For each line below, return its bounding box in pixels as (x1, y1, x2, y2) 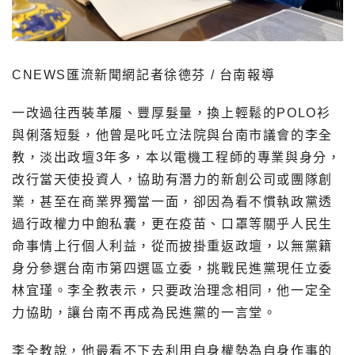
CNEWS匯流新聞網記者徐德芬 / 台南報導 (12, 68, 276, 82)
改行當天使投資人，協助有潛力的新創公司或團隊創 (12, 173, 333, 187)
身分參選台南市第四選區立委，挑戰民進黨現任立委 (12, 261, 333, 276)
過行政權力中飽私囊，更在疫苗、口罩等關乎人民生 (12, 217, 333, 231)
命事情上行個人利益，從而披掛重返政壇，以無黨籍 (12, 239, 333, 254)
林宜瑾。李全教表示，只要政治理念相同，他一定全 (12, 284, 333, 298)
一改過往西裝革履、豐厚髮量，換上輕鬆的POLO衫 (12, 106, 331, 120)
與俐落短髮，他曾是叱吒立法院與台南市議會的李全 (12, 128, 333, 143)
